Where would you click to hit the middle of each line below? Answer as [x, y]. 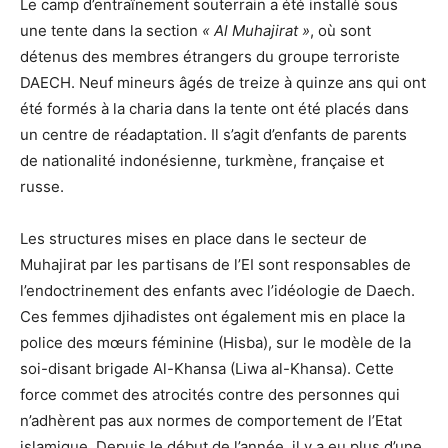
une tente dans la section [111, 31]
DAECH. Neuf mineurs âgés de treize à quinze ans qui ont [223, 83]
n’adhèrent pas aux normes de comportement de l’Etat [211, 421]
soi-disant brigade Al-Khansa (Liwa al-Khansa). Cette [207, 369]
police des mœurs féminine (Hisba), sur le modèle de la [215, 343]
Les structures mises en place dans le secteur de [193, 239]
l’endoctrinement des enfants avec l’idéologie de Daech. [217, 291]
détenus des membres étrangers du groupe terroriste [210, 57]
